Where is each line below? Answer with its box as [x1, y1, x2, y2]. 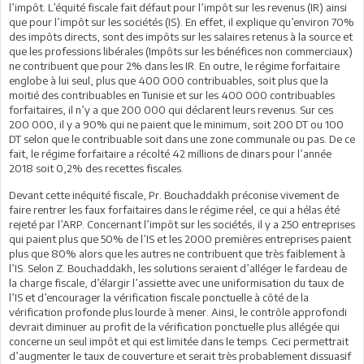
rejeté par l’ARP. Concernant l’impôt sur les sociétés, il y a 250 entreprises [9, 217, 355, 231]
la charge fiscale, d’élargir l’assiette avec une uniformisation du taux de [9, 275, 344, 289]
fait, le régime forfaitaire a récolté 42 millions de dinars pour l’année [9, 146, 331, 160]
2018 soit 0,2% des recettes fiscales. [9, 161, 184, 175]
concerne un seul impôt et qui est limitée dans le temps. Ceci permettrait [9, 334, 349, 348]
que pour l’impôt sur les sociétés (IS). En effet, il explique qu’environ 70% [9, 15, 354, 28]
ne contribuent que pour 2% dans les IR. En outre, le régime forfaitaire [9, 58, 340, 72]
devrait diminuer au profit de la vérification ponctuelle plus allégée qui [9, 319, 340, 333]
